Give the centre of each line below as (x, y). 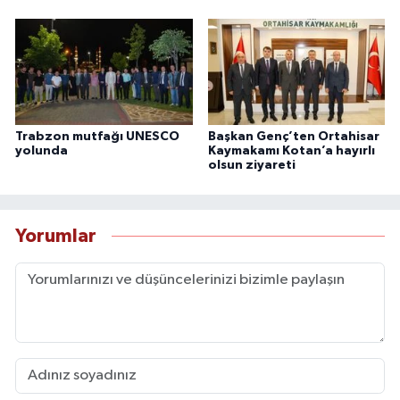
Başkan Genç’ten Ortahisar (293, 136)
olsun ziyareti (251, 165)
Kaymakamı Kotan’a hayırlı (291, 150)
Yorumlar (56, 237)
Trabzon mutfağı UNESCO (97, 136)
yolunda (42, 150)
